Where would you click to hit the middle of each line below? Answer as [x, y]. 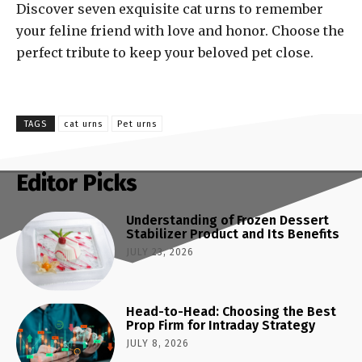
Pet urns [137, 124]
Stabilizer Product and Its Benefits [233, 234]
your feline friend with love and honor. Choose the [180, 31]
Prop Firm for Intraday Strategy [221, 326]
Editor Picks [77, 183]
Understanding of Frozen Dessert [228, 221]
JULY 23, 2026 [160, 253]
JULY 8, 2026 [158, 344]
